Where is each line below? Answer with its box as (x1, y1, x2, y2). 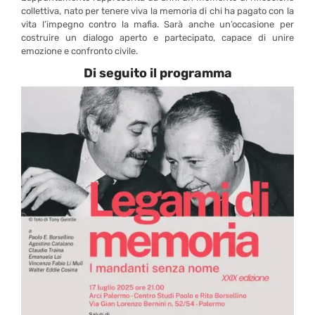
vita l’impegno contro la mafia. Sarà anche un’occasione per (21, 19, 294, 30)
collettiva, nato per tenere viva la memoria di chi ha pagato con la (21, 6, 294, 17)
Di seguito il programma (83, 65, 232, 82)
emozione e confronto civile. (21, 46, 139, 57)
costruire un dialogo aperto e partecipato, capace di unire (21, 32, 294, 44)
